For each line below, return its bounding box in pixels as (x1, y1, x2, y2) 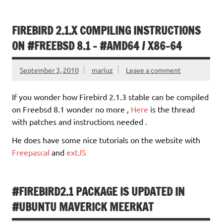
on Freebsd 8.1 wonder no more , (12, 104, 131, 114)
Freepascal (12, 147, 50, 158)
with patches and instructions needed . (12, 116, 147, 127)
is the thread (148, 104, 195, 114)
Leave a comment (126, 65, 181, 75)
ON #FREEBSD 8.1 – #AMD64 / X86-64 (12, 38, 182, 54)
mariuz (91, 65, 113, 75)
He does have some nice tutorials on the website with (12, 135, 200, 145)
